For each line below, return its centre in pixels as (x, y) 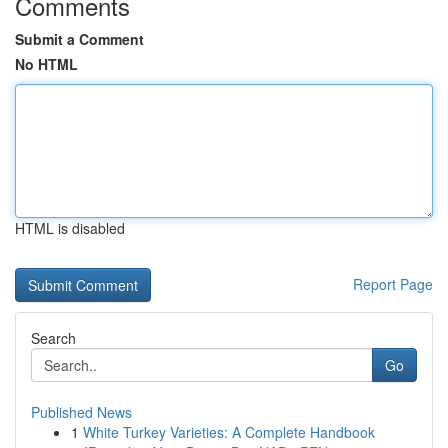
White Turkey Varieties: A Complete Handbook (229, 432)
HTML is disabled (70, 228)
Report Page (393, 284)
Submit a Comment (79, 39)
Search (53, 338)
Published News (81, 412)
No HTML (46, 64)
